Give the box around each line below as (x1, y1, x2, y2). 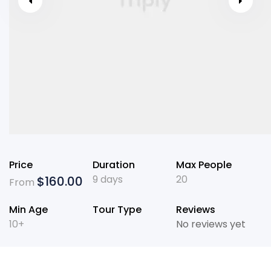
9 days (92, 172, 123, 187)
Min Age (9, 203, 48, 217)
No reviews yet (175, 217, 246, 232)
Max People (175, 158, 232, 172)
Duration (92, 158, 135, 172)
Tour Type (92, 203, 142, 217)
